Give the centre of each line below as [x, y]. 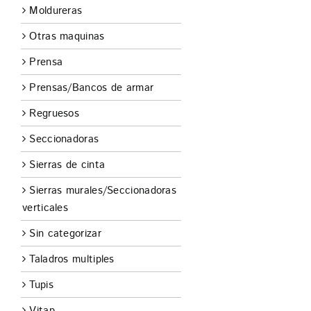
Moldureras [56, 11]
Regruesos [54, 114]
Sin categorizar [65, 234]
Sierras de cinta [67, 165]
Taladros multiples [72, 260]
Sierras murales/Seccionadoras [103, 191]
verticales [45, 208]
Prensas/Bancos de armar [92, 88]
